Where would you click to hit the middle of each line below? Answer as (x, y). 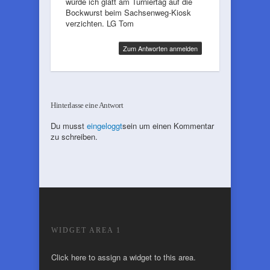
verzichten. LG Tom (100, 23)
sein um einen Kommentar (168, 126)
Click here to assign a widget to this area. (124, 257)
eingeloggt (105, 126)
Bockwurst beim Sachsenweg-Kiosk (128, 12)
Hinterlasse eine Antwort (87, 105)
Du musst (69, 126)
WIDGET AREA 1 (86, 230)
